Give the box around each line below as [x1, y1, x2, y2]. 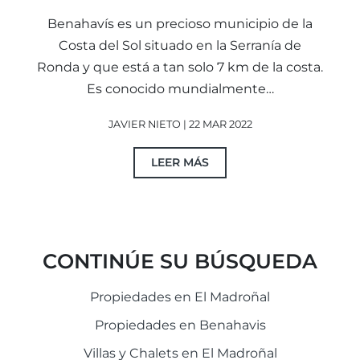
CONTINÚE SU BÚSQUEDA [43, 248, 317, 273]
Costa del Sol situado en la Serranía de [59, 37, 301, 53]
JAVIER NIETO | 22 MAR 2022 [108, 117, 252, 130]
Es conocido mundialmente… [86, 80, 274, 96]
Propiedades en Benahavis [94, 317, 266, 333]
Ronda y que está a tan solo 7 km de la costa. [37, 59, 323, 75]
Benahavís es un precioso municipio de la [47, 15, 313, 31]
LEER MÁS [151, 154, 209, 170]
